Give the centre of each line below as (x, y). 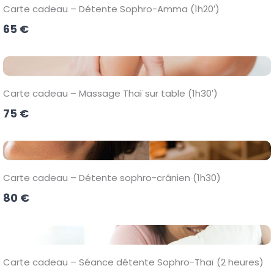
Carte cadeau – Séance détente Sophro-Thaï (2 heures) (133, 262)
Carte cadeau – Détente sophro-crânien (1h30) (112, 178)
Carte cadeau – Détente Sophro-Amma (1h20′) (111, 9)
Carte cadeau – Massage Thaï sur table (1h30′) (110, 93)
